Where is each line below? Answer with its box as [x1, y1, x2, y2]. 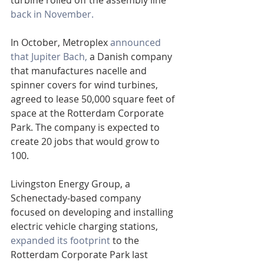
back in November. [11, 8, 94, 21]
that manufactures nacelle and [11, 64, 149, 77]
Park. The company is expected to [11, 121, 162, 134]
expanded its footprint [11, 234, 110, 247]
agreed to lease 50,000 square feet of [11, 93, 177, 105]
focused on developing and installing [11, 206, 176, 219]
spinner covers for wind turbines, [11, 78, 160, 91]
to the [110, 234, 141, 247]
